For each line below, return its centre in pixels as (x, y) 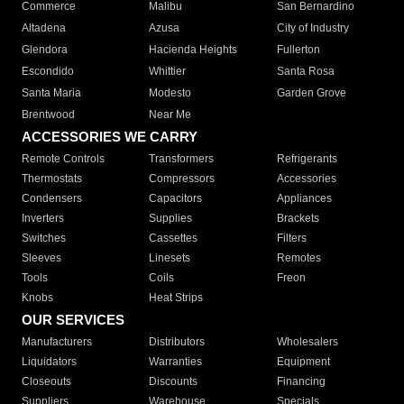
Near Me (170, 115)
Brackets (298, 219)
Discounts (174, 382)
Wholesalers (307, 342)
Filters (291, 239)
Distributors (177, 342)
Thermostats (52, 179)
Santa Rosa (305, 72)
